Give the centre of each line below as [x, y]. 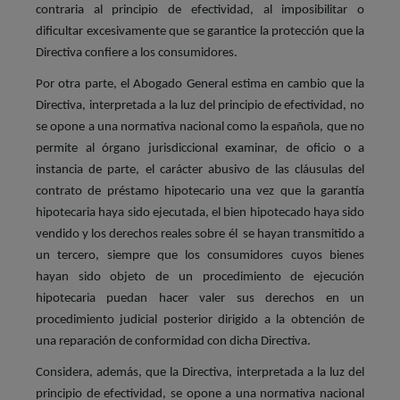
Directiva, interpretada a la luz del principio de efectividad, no [200, 105]
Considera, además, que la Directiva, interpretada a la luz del [200, 372]
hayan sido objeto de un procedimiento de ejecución [200, 277]
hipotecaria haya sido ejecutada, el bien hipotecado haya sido [200, 212]
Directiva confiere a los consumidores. [137, 53]
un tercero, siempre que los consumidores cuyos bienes [200, 255]
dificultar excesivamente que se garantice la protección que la [200, 31]
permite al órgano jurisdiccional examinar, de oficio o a [200, 148]
